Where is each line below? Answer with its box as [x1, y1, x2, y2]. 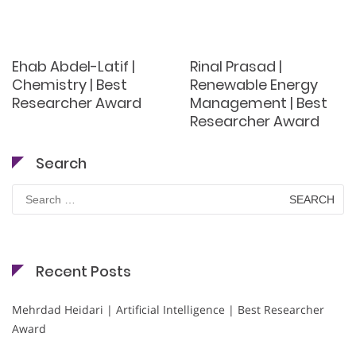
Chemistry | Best [12, 75, 127, 95]
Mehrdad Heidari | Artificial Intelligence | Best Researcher [12, 302, 324, 318]
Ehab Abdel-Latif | [12, 56, 135, 77]
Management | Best [190, 93, 327, 114]
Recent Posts [36, 261, 131, 282]
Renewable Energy [190, 75, 318, 95]
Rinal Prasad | [190, 56, 282, 77]
